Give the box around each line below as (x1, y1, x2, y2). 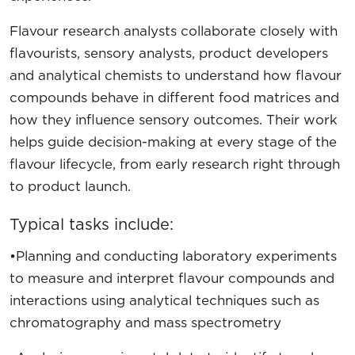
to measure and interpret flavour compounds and (10, 268, 334, 288)
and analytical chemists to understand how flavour (10, 65, 342, 85)
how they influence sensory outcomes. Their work (10, 109, 338, 129)
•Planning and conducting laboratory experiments (10, 246, 337, 265)
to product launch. (10, 176, 131, 196)
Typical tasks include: (10, 212, 174, 235)
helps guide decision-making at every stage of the (10, 132, 337, 151)
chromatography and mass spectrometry (10, 312, 281, 332)
